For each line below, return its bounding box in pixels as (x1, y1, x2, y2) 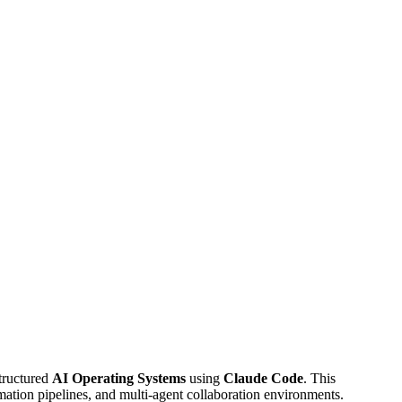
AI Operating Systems (52, 370, 186, 386)
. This (303, 370, 336, 386)
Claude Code (223, 370, 303, 386)
